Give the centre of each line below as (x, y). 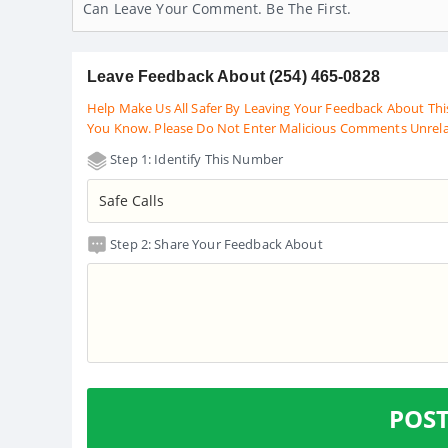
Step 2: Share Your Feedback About (215, 243)
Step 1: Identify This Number (195, 159)
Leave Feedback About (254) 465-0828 (233, 77)
